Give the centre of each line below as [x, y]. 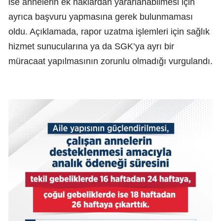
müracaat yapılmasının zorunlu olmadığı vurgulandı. [110, 61]
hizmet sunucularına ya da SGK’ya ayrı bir [91, 46]
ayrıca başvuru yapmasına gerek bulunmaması [101, 17]
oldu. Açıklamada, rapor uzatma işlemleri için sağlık [109, 31]
